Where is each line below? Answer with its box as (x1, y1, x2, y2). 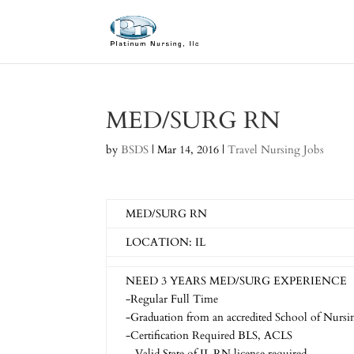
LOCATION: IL (126, 235, 206, 250)
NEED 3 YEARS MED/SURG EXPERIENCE (126, 273, 348, 288)
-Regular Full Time (126, 292, 219, 307)
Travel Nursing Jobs (228, 142, 325, 157)
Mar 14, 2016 (157, 142, 220, 157)
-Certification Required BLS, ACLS (126, 328, 293, 343)
